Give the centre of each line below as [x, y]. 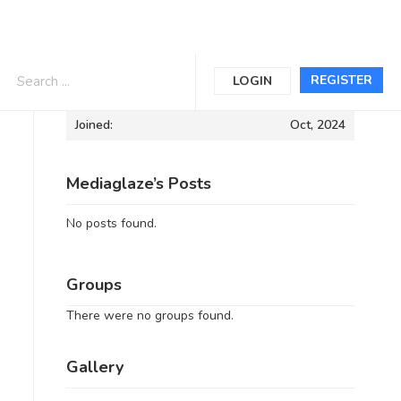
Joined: [94, 125]
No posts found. [111, 223]
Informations [114, 79]
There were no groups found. [149, 315]
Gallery [94, 367]
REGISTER [341, 80]
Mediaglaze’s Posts [138, 183]
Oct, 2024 [318, 125]
